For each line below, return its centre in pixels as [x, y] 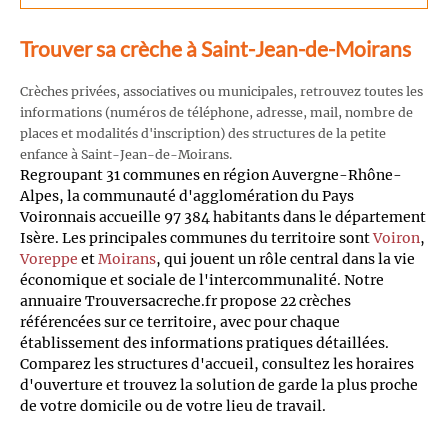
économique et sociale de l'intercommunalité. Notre [202, 279]
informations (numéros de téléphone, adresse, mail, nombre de [216, 112]
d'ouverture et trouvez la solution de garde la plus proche [219, 384]
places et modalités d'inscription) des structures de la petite [203, 133]
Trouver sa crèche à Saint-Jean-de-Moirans [215, 49]
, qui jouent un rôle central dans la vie [285, 258]
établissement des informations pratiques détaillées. [204, 342]
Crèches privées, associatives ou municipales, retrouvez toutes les [221, 91]
